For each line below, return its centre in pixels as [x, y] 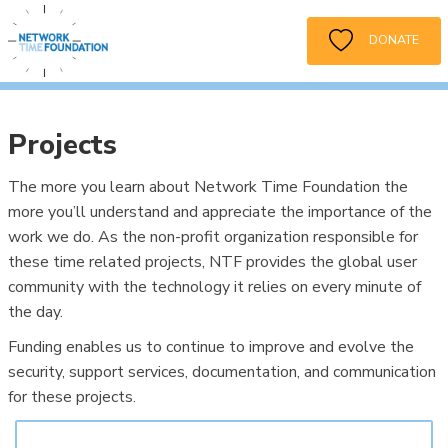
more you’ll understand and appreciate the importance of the [219, 211]
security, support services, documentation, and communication [221, 371]
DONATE [385, 40]
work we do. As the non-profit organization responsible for [212, 236]
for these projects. [71, 396]
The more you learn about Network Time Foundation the [207, 186]
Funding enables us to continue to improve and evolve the [210, 346]
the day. [35, 311]
